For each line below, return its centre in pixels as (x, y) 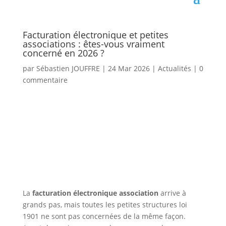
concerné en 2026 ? (63, 53)
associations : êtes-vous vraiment (93, 44)
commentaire (45, 80)
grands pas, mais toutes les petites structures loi (105, 205)
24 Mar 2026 (129, 68)
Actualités (174, 68)
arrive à (172, 193)
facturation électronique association (95, 193)
